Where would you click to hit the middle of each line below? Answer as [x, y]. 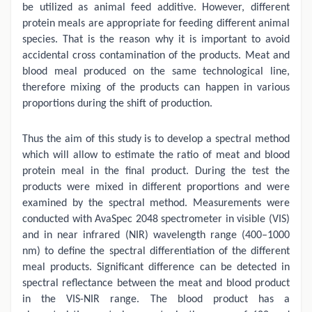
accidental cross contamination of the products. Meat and [156, 56]
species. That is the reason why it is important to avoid [156, 40]
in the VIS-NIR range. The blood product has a [156, 300]
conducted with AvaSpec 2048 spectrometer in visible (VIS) [156, 220]
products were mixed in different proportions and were [156, 188]
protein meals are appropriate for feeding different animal [156, 24]
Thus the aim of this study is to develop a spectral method [156, 140]
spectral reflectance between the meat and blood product [156, 284]
